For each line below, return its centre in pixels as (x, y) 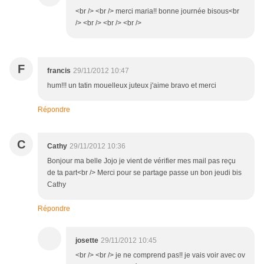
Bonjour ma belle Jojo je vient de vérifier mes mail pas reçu (141, 161)
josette (87, 241)
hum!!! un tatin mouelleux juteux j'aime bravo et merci (132, 86)
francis (59, 71)
